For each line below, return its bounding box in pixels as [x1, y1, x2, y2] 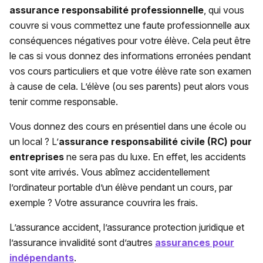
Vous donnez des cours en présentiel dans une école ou [9, 120, 246, 133]
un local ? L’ [9, 136, 59, 148]
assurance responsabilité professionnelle [9, 4, 204, 16]
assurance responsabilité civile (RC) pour [59, 136, 252, 148]
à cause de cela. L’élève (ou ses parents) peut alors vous [9, 80, 249, 93]
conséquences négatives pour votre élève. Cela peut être [9, 35, 251, 47]
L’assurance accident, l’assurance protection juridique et [9, 221, 244, 234]
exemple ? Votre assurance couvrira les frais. [9, 197, 198, 209]
